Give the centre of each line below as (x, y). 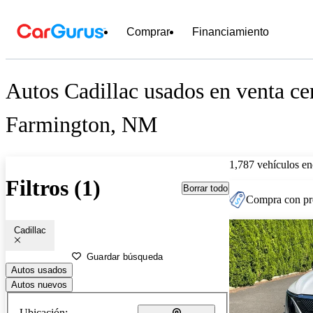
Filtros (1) (53, 188)
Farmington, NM (81, 125)
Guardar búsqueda (125, 256)
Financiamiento (231, 32)
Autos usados (39, 270)
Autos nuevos (39, 284)
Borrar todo (205, 188)
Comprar (148, 32)
